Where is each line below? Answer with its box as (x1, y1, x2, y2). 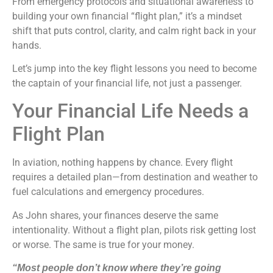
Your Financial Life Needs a (12, 99, 249, 123)
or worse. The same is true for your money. (12, 238, 197, 250)
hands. (12, 39, 41, 51)
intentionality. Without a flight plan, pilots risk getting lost (12, 224, 256, 236)
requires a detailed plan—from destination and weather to (12, 171, 258, 183)
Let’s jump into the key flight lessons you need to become (12, 63, 257, 75)
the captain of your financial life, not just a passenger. (12, 77, 242, 90)
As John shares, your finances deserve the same (12, 209, 218, 221)
